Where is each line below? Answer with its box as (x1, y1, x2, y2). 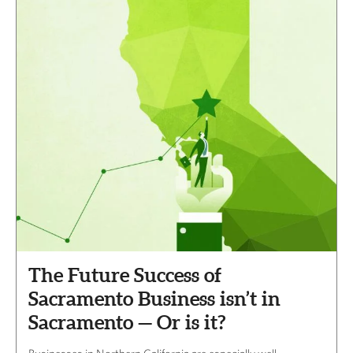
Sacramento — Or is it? (28, 311, 225, 334)
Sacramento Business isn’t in (28, 288, 281, 310)
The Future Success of (28, 264, 221, 287)
